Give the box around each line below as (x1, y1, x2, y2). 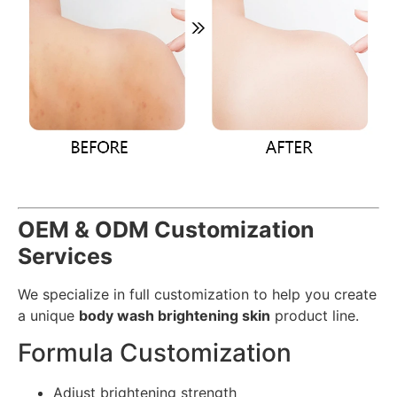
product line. (270, 306, 359, 324)
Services (18, 242, 113, 269)
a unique (18, 306, 79, 324)
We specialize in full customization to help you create (18, 284, 377, 303)
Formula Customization (18, 337, 292, 368)
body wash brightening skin (79, 306, 270, 324)
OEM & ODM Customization (18, 215, 315, 243)
